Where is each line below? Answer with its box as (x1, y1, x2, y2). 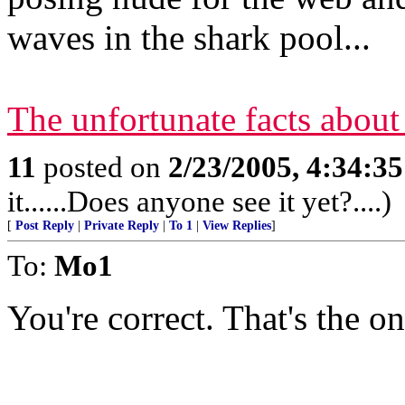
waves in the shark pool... (7, 18, 371, 57)
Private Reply (84, 219, 159, 232)
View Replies (202, 219, 271, 232)
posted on (36, 150, 168, 184)
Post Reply (15, 219, 74, 232)
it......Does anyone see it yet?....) (7, 184, 391, 218)
